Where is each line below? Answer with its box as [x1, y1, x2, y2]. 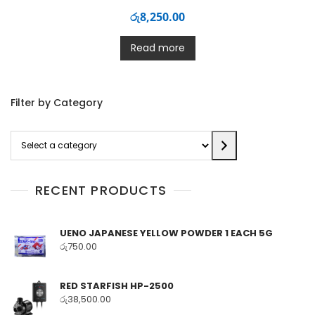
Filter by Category [11, 95, 103, 110]
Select [10, 130, 36, 143]
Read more [130, 40, 185, 55]
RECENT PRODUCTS [35, 181, 167, 199]
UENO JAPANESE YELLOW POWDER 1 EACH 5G [60, 226, 273, 240]
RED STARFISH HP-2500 [60, 278, 174, 292]
